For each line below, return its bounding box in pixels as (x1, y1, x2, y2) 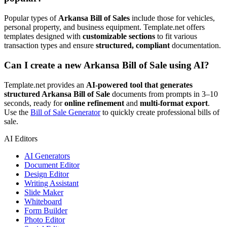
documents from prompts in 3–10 (110, 89, 218, 98)
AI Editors (4, 134, 37, 143)
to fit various (155, 32, 197, 41)
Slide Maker (24, 187, 63, 197)
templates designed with (4, 32, 83, 41)
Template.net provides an (4, 80, 86, 89)
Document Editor (24, 160, 80, 169)
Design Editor (24, 169, 69, 178)
